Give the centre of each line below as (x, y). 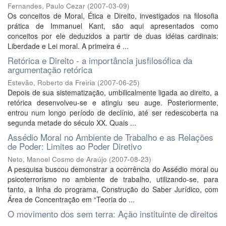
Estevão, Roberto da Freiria (51, 82)
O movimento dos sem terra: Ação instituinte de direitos (113, 214)
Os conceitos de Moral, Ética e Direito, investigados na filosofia (113, 16)
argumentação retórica (50, 69)
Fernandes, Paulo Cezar (46, 6)
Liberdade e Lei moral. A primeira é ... (68, 46)
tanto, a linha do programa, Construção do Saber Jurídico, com (113, 189)
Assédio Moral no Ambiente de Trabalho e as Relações (110, 137)
